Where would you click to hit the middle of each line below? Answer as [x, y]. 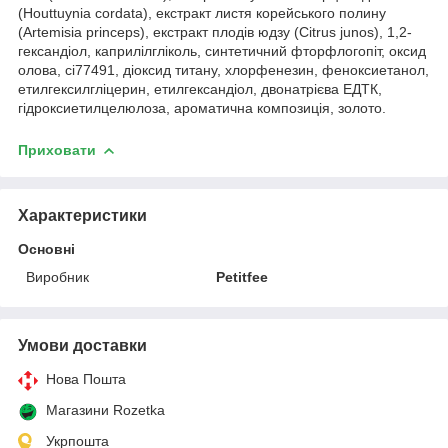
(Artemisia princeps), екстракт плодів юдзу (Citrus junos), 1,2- [215, 32]
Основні [46, 248]
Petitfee [242, 276]
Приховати [57, 150]
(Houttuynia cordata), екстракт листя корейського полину [202, 13]
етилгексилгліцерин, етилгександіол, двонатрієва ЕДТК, [200, 89]
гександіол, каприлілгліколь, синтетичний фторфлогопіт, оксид [222, 51]
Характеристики [82, 215]
